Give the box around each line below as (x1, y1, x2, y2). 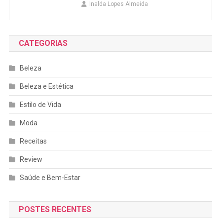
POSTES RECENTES (18, 204, 91, 214)
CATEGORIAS (18, 38, 68, 48)
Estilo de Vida (19, 100, 61, 109)
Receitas (19, 137, 47, 145)
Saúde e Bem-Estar (19, 173, 80, 182)
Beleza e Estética (19, 82, 74, 90)
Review (19, 155, 42, 163)
